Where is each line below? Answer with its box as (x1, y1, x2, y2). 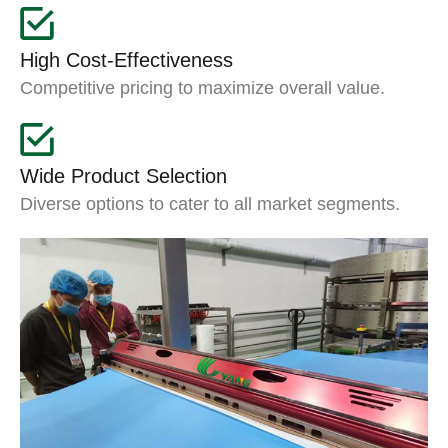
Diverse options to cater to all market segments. (20, 193, 400, 214)
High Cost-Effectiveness (20, 48, 233, 71)
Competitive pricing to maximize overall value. (20, 77, 385, 98)
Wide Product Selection (20, 164, 227, 187)
